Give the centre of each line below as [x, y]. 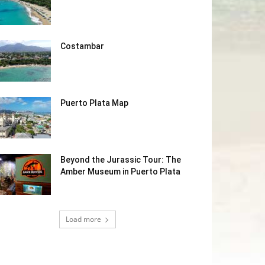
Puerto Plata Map [94, 103]
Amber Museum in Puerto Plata [120, 172]
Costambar [82, 46]
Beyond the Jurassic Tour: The [121, 160]
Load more [83, 219]
